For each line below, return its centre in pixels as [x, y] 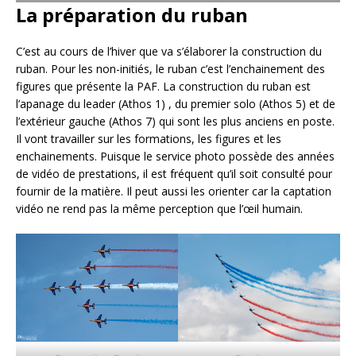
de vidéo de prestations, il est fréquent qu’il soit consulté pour [174, 174]
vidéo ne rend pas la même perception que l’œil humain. [159, 209]
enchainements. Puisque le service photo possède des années [175, 157]
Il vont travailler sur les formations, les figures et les [149, 139]
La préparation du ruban [132, 15]
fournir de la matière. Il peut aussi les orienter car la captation [174, 192]
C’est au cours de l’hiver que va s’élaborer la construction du [169, 52]
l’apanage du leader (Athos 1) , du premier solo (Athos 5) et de [176, 104]
